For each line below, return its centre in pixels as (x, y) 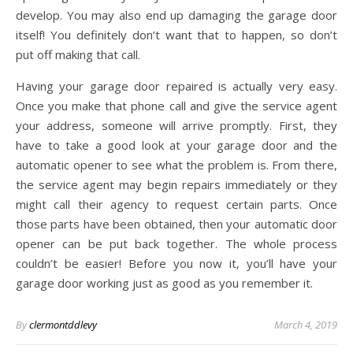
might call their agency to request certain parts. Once (176, 204)
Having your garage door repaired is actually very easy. (176, 86)
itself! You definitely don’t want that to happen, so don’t (176, 35)
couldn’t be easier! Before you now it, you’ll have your (176, 264)
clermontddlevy (63, 325)
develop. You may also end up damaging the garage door (176, 15)
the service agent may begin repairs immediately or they (176, 185)
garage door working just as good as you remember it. (164, 283)
